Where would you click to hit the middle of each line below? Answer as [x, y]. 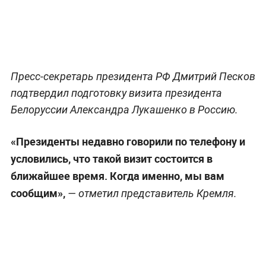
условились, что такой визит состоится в [111, 158]
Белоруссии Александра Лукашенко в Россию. [124, 109]
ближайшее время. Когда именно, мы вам [117, 175]
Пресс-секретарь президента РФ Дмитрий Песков [133, 76]
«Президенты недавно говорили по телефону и [128, 141]
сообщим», [38, 193]
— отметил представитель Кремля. [151, 193]
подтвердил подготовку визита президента [116, 93]
